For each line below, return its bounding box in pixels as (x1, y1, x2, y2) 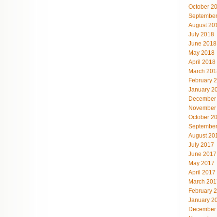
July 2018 (188, 31, 214, 38)
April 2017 (188, 169, 216, 176)
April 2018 (188, 59, 216, 65)
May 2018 (188, 49, 215, 56)
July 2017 (188, 141, 214, 148)
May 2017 (188, 160, 215, 167)
